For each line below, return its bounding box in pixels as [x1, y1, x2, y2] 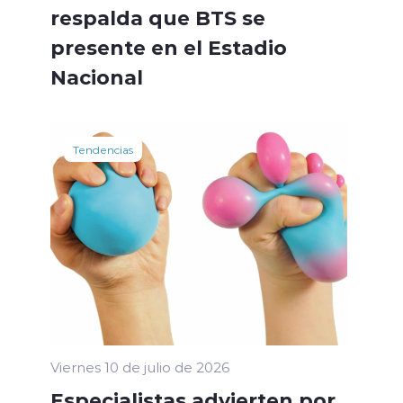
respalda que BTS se [50, 3, 265, 31]
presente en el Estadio [50, 32, 287, 60]
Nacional [50, 62, 143, 90]
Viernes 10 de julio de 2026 [50, 358, 229, 377]
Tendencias [73, 141, 133, 157]
